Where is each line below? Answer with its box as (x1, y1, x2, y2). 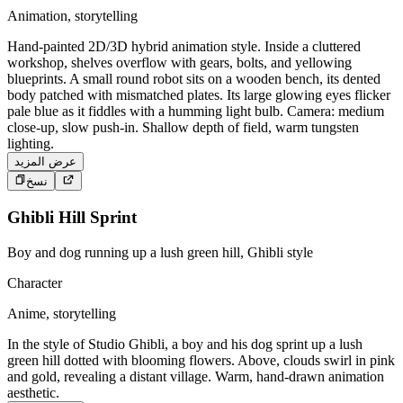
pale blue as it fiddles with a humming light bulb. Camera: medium (7, 103, 384, 119)
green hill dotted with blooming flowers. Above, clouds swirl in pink (7, 352, 395, 368)
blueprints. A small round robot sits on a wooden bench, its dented (7, 70, 381, 86)
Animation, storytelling (7, 7, 138, 23)
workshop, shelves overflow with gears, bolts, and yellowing (7, 54, 352, 70)
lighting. (7, 135, 54, 151)
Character (7, 274, 62, 291)
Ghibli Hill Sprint (7, 207, 137, 227)
